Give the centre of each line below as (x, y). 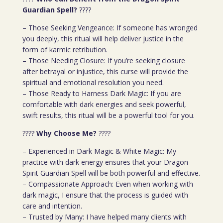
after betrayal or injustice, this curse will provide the (105, 71)
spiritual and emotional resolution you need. (93, 82)
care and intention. (52, 206)
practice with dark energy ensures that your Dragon (105, 162)
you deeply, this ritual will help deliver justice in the (103, 39)
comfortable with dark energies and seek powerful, (104, 104)
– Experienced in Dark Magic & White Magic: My (99, 151)
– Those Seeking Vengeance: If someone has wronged (110, 28)
